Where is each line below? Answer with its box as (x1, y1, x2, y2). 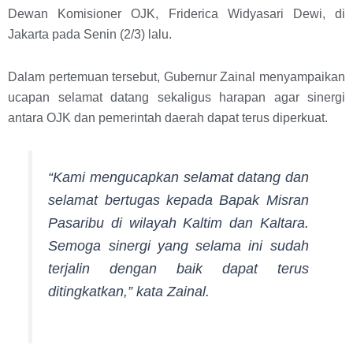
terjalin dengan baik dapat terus (48, 260, 309, 277)
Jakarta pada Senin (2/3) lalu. (8, 27, 172, 41)
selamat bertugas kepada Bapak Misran (48, 191, 309, 208)
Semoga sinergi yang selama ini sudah (48, 237, 309, 254)
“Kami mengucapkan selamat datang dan (48, 169, 309, 185)
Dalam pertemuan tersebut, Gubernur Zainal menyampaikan (8, 69, 345, 84)
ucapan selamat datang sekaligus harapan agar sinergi (8, 90, 345, 104)
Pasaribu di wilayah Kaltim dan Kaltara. (48, 214, 309, 231)
